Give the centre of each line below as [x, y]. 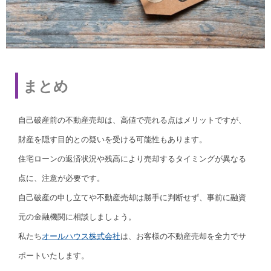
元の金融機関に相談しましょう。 [77, 217]
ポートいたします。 [54, 256]
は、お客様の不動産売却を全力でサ [183, 237]
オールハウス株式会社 [81, 237]
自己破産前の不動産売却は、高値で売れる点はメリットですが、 [132, 120]
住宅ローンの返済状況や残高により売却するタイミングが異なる [132, 159]
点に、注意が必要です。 [61, 178]
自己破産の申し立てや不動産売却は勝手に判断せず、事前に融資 [132, 198]
